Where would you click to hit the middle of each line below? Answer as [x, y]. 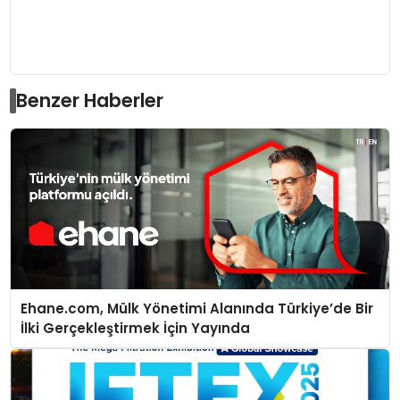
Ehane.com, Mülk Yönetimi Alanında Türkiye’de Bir [196, 308]
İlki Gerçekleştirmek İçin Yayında [135, 328]
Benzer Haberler [90, 101]
